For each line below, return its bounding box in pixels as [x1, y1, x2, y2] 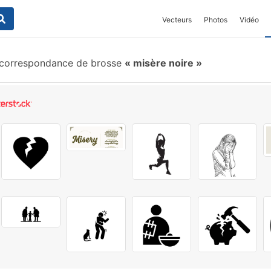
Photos [204, 15, 227, 24]
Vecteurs [162, 15, 192, 24]
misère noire [131, 57, 196, 69]
